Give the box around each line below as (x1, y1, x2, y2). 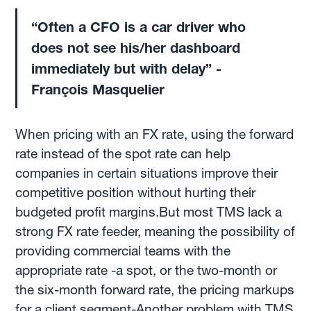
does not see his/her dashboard (31, 39, 241, 56)
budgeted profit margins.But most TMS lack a (15, 203, 283, 220)
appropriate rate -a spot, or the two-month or (15, 262, 278, 278)
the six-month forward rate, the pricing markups (15, 281, 295, 298)
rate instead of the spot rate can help (15, 145, 231, 162)
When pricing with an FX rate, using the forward (15, 126, 294, 142)
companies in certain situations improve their (15, 165, 278, 181)
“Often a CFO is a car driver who (31, 18, 246, 35)
